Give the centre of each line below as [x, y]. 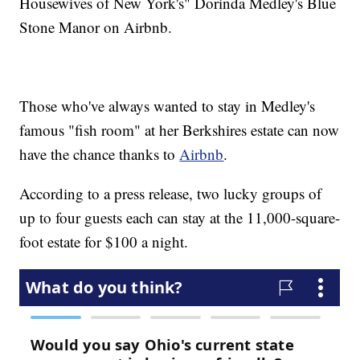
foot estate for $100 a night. [104, 242]
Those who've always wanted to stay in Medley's [168, 106]
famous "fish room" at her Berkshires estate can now [180, 130]
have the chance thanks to [100, 154]
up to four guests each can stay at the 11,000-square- [180, 218]
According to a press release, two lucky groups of [171, 194]
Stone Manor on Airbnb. [96, 27]
